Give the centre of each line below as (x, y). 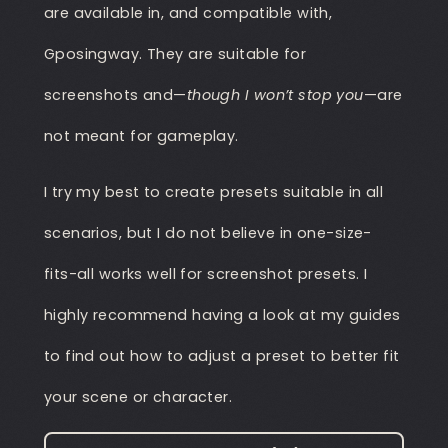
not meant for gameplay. (141, 136)
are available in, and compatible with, (188, 13)
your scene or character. (138, 396)
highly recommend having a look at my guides (222, 314)
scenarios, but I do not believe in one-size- (207, 232)
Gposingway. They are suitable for (175, 54)
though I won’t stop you (275, 95)
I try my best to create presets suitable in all (213, 191)
